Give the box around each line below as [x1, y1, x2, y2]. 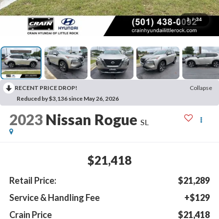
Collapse [190, 84, 212, 92]
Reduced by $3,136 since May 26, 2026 [17, 95, 119, 103]
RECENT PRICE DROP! [15, 84, 77, 92]
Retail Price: [9, 175, 56, 186]
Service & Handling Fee [9, 192, 100, 203]
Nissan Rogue [45, 110, 137, 129]
